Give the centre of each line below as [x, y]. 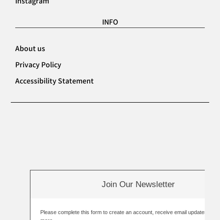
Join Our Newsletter [138, 185]
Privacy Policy [39, 65]
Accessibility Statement [55, 81]
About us [30, 48]
